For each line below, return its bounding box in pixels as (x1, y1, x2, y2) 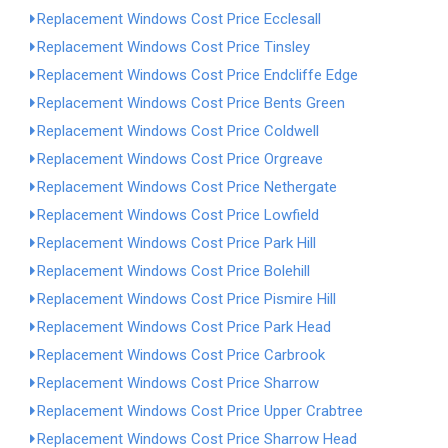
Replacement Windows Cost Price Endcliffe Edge (37, 66, 358, 84)
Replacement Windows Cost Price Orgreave (37, 150, 323, 168)
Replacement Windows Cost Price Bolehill (37, 262, 310, 280)
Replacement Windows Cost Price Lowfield (37, 206, 319, 224)
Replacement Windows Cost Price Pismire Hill (37, 290, 336, 308)
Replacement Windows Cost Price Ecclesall (37, 10, 321, 28)
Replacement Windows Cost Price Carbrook (37, 346, 325, 364)
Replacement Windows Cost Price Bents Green (37, 94, 345, 112)
